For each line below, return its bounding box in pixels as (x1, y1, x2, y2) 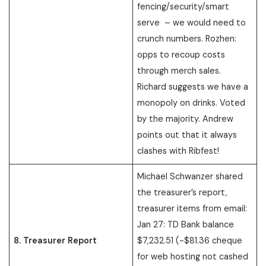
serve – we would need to (137, 17, 246, 28)
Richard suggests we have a (137, 81, 249, 93)
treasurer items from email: (137, 202, 248, 214)
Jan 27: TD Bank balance (137, 218, 235, 230)
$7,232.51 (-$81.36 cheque (137, 235, 243, 246)
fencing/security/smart (137, 1, 230, 12)
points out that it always (137, 129, 237, 141)
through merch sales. (137, 65, 221, 77)
